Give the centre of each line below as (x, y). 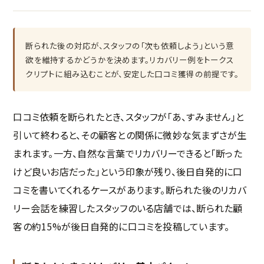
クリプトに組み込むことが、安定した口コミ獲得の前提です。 (132, 74)
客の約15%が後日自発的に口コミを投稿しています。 (121, 227)
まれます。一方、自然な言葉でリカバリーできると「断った (128, 154)
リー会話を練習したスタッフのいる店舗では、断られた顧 (128, 208)
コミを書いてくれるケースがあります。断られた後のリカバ (130, 190)
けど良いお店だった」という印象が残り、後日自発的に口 (128, 172)
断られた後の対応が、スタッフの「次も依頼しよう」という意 (130, 46)
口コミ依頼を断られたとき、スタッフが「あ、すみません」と (129, 117)
